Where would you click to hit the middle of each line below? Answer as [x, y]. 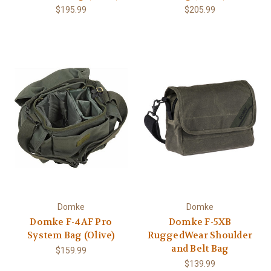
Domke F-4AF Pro [71, 222]
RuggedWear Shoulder [200, 236]
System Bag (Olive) [71, 236]
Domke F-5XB [200, 222]
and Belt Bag [200, 249]
